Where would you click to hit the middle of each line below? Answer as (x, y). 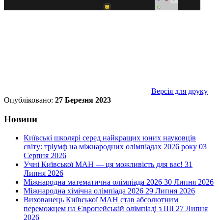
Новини (21, 119)
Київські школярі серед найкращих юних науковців (110, 138)
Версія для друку (179, 91)
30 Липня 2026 (189, 182)
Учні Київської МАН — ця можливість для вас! (103, 165)
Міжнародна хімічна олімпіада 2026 (83, 191)
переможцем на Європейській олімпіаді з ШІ (99, 209)
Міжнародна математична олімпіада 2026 (93, 182)
